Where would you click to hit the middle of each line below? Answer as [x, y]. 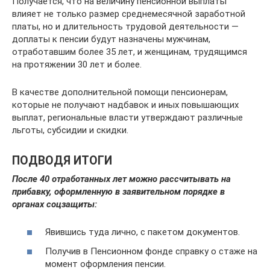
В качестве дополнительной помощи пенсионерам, [120, 92]
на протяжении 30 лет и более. [77, 64]
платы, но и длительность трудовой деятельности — [125, 26]
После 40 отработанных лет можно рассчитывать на [121, 179]
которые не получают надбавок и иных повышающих [125, 105]
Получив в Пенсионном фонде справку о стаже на [151, 251]
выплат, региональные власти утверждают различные [127, 117]
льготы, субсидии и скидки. [70, 130]
